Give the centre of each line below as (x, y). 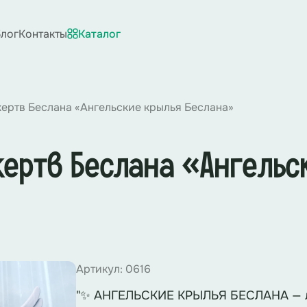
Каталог (99, 34)
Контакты (43, 34)
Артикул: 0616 (113, 269)
